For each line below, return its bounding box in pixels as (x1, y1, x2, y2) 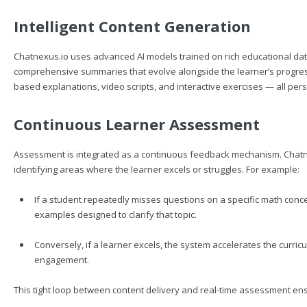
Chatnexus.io (14, 50, 69, 62)
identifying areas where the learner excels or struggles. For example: (14, 163, 299, 175)
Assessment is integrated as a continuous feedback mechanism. (14, 148, 284, 160)
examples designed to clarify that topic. (34, 208, 197, 221)
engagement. (34, 254, 89, 266)
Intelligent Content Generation (14, 16, 251, 36)
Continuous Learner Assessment (14, 114, 260, 134)
